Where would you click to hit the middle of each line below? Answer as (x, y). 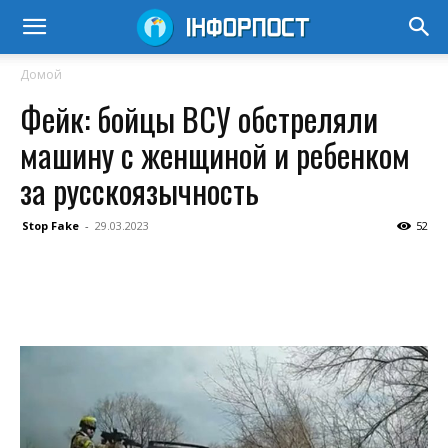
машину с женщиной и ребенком (215, 154)
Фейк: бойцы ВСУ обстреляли (199, 118)
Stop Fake (50, 225)
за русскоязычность (139, 190)
